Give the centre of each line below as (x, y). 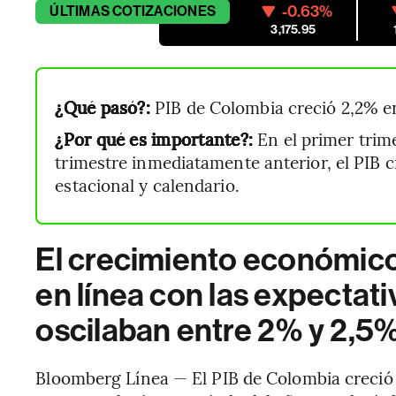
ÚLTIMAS (80, 11)
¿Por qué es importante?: (154, 139)
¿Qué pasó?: (103, 107)
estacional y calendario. (147, 185)
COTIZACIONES (164, 11)
